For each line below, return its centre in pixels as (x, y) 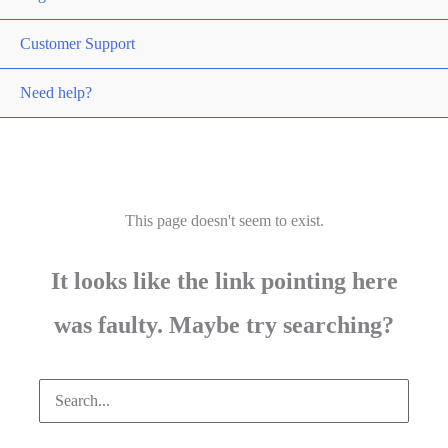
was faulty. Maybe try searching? (224, 325)
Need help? (56, 93)
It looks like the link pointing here (224, 281)
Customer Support (77, 44)
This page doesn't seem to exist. (224, 221)
